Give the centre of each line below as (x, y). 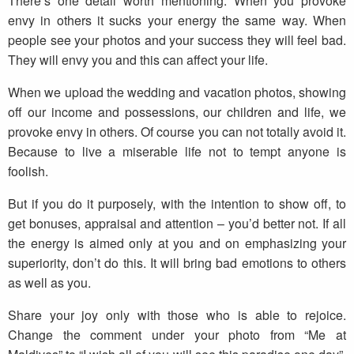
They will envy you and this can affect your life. (138, 60)
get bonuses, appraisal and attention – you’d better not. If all (177, 224)
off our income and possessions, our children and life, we (177, 112)
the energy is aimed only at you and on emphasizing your (177, 243)
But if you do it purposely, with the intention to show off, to (177, 204)
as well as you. (49, 283)
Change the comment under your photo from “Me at (177, 335)
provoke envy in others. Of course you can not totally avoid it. (177, 132)
